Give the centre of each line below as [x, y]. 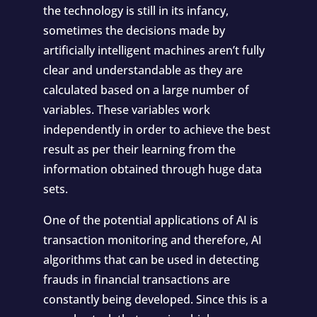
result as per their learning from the [139, 149]
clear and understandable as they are [143, 70]
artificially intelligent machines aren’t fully [154, 50]
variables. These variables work [126, 110]
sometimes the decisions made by [134, 30]
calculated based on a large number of [146, 90]
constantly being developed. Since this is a [155, 299]
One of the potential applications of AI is [150, 220]
